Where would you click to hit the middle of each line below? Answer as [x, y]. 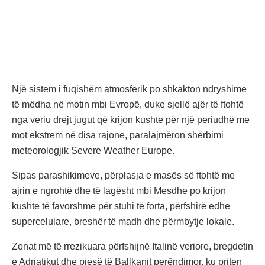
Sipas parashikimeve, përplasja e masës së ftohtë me [123, 175]
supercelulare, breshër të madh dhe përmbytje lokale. [123, 221]
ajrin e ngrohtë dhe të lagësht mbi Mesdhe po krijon [119, 190]
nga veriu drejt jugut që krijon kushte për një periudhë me [131, 119]
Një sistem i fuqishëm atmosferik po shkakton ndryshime [129, 89]
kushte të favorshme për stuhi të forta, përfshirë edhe [121, 206]
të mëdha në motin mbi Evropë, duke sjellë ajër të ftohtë [128, 104]
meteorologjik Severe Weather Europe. [93, 150]
